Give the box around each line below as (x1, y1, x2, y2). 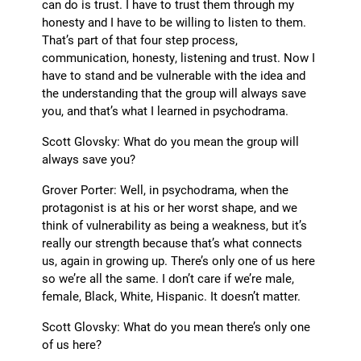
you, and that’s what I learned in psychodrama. (42, 102, 289, 119)
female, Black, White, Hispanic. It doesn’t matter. (42, 288, 301, 305)
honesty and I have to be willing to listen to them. (42, 14, 307, 31)
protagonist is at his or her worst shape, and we (42, 199, 298, 216)
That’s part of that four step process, (42, 31, 239, 48)
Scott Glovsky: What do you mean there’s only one (42, 318, 311, 335)
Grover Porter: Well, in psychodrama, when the (42, 181, 289, 198)
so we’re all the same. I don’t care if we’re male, (42, 270, 295, 287)
